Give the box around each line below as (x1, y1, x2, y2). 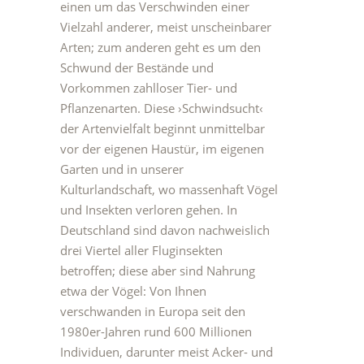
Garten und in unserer (60, 161, 184, 177)
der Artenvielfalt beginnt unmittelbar (60, 120, 265, 136)
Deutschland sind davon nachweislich (60, 222, 270, 238)
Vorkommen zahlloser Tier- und (60, 80, 237, 96)
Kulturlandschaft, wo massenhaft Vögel (60, 181, 278, 197)
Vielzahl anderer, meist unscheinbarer (60, 19, 271, 35)
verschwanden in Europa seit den (60, 303, 245, 319)
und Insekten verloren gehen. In (60, 201, 237, 218)
